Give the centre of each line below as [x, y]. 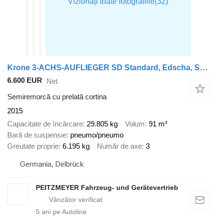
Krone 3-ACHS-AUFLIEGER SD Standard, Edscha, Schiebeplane [204, 68]
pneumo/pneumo [97, 135]
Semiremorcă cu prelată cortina [57, 97]
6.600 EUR [25, 80]
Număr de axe [119, 146]
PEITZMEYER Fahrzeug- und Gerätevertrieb [107, 188]
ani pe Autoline [63, 212]
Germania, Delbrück [52, 164]
